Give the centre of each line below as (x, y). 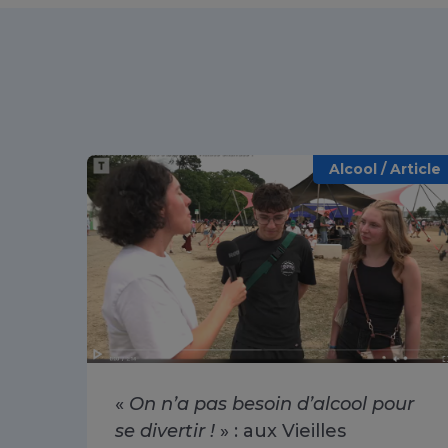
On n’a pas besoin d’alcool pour (271, 404)
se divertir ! (165, 431)
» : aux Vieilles (280, 431)
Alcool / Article (385, 168)
